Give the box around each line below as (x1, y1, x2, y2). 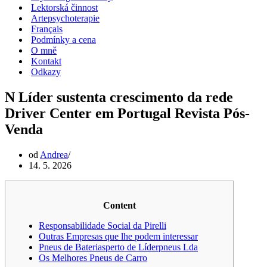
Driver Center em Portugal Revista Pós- (5, 105, 250, 121)
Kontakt (31, 56, 61, 66)
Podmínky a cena (31, 35, 96, 45)
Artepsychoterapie (31, 13, 100, 23)
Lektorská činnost (31, 2, 98, 13)
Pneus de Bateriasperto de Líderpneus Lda (39, 241, 198, 252)
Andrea (40, 149, 68, 160)
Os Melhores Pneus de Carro (39, 252, 147, 263)
